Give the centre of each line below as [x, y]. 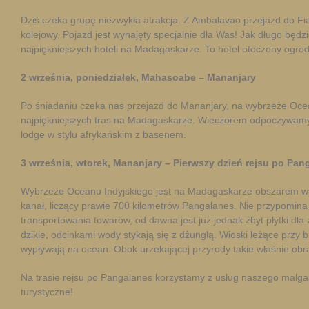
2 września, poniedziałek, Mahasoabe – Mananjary [138, 77]
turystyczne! [47, 292]
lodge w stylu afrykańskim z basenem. [103, 134]
